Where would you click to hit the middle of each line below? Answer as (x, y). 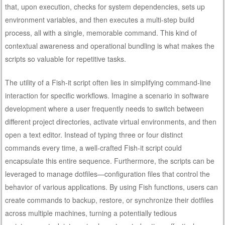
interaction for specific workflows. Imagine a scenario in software (107, 95)
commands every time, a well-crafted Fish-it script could (94, 147)
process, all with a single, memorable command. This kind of (101, 32)
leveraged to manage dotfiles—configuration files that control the (108, 174)
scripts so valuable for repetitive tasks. (66, 59)
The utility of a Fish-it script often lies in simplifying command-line (108, 82)
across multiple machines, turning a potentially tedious (91, 213)
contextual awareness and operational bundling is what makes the (110, 45)
